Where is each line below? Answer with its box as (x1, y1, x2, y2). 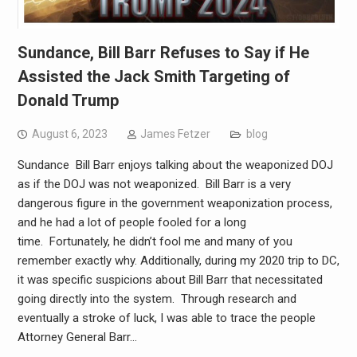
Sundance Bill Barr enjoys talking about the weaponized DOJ (17, 158, 333, 173)
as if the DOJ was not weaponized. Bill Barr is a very (17, 177, 291, 192)
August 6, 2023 (31, 127, 108, 141)
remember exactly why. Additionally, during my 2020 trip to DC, (17, 253, 339, 269)
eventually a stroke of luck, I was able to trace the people (17, 311, 316, 326)
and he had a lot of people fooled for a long (17, 215, 246, 230)
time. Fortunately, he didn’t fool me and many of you (17, 234, 292, 249)
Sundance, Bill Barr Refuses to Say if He (17, 43, 309, 63)
